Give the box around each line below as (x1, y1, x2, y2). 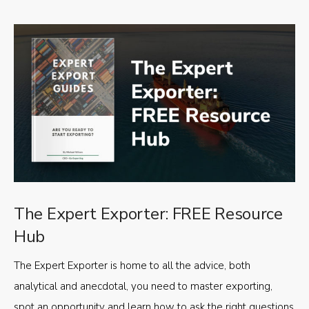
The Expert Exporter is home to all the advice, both (14, 259, 250, 273)
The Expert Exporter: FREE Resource (14, 203, 283, 226)
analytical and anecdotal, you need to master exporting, (14, 279, 272, 294)
